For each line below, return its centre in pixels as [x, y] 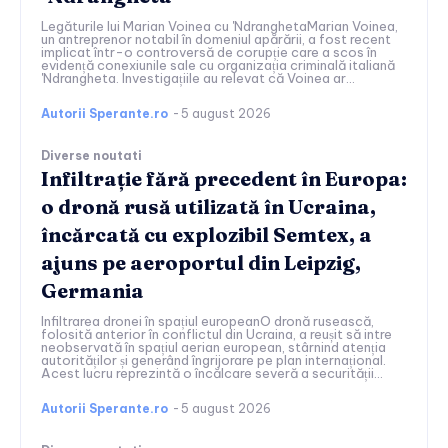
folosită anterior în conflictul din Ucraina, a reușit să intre [216, 334]
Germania [92, 291]
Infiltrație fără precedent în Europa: [224, 179]
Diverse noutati [91, 156]
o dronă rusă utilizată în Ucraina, [208, 207]
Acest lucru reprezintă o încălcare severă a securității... [212, 373]
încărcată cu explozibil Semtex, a [206, 235]
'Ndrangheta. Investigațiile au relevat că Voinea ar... [198, 78]
